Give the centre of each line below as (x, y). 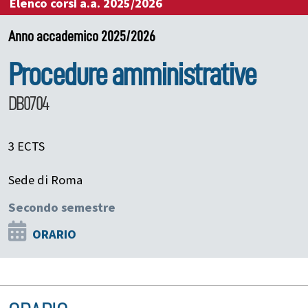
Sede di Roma (45, 180)
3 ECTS (26, 146)
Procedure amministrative (132, 75)
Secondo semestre (62, 207)
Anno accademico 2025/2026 (82, 36)
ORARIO (54, 234)
